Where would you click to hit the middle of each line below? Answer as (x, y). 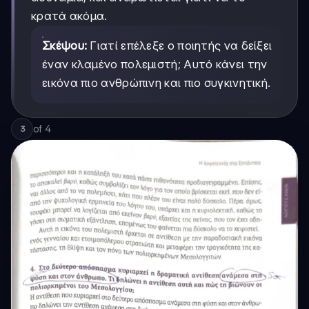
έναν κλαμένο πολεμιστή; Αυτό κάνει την (155, 64)
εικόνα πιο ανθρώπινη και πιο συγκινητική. (157, 82)
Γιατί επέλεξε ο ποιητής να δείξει (180, 45)
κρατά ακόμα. (69, 16)
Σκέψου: (65, 45)
